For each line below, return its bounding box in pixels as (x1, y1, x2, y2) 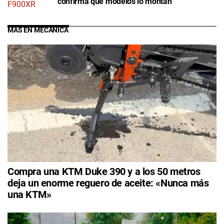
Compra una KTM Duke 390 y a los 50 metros (7, 165, 200, 178)
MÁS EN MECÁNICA (7, 26, 68, 35)
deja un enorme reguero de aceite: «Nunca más (7, 177, 209, 189)
